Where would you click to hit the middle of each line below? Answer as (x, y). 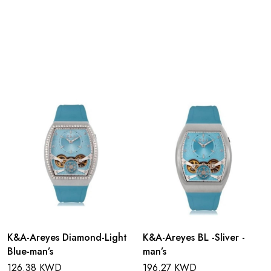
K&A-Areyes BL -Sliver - (194, 238)
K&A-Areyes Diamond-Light (67, 238)
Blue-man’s (30, 252)
